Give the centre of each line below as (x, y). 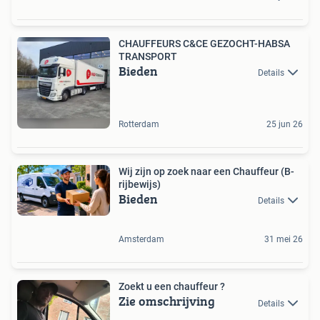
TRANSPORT (148, 56)
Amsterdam (141, 240)
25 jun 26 (285, 124)
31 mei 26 (284, 240)
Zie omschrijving (167, 301)
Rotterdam (139, 124)
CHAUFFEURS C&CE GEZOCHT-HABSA (204, 44)
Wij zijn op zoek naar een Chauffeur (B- (206, 171)
